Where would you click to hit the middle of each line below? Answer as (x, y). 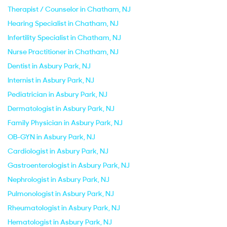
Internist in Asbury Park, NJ (51, 80)
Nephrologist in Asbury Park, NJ (59, 179)
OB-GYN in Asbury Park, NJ (51, 137)
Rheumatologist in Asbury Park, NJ (64, 208)
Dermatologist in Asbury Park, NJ (61, 108)
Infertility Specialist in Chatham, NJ (64, 37)
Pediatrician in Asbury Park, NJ (58, 94)
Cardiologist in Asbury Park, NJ (58, 151)
